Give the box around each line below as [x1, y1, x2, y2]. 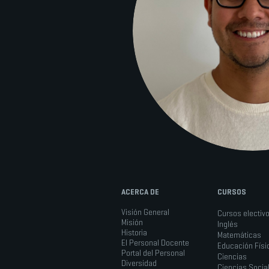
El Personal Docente [121, 237, 189, 248]
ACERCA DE [121, 186, 159, 197]
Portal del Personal [121, 247, 185, 258]
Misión [121, 217, 143, 228]
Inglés [217, 219, 238, 229]
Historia [121, 227, 147, 238]
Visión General [121, 207, 169, 217]
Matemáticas [217, 229, 261, 240]
